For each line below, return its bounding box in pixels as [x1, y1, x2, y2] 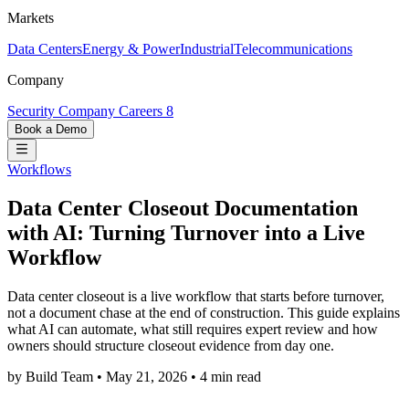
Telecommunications [234, 41, 352, 58]
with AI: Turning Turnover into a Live [7, 221, 365, 246]
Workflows [7, 162, 71, 178]
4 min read [196, 369, 261, 385]
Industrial [180, 41, 234, 58]
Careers [119, 103, 166, 120]
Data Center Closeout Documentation [7, 196, 358, 221]
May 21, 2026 [102, 369, 191, 385]
